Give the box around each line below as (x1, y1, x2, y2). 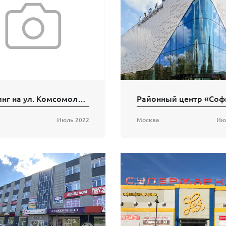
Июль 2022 (57, 116, 89, 125)
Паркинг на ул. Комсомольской (78, 93, 86, 104)
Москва (137, 116, 159, 125)
